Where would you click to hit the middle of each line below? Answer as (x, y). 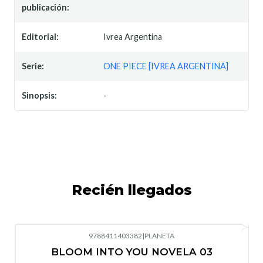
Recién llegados (131, 190)
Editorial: (40, 36)
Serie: (33, 66)
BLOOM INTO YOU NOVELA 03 (131, 252)
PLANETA (159, 235)
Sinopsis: (39, 95)
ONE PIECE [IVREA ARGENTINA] (166, 66)
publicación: (45, 7)
